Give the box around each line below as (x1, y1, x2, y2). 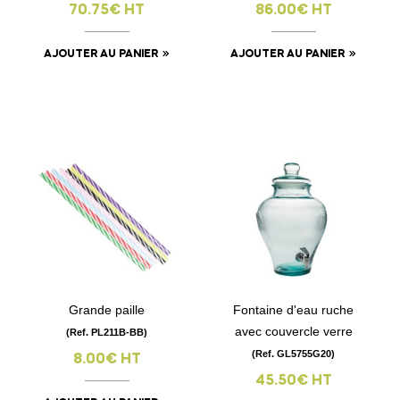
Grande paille (69, 303, 145, 318)
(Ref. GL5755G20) (252, 348, 335, 360)
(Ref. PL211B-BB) (66, 327, 147, 338)
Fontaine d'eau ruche (233, 303, 354, 318)
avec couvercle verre (234, 324, 353, 339)
